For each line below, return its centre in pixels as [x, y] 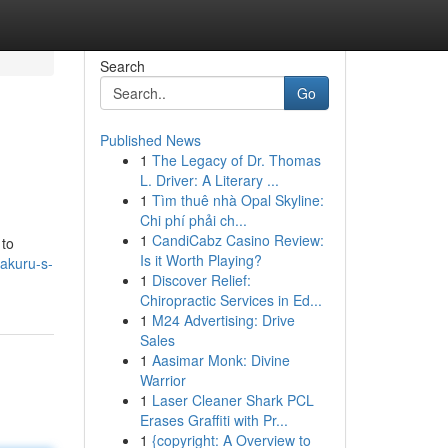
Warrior [162, 380]
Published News [150, 140]
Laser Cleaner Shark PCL [232, 400]
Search [122, 66]
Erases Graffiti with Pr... [213, 420]
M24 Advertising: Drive [223, 320]
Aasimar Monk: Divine [220, 360]
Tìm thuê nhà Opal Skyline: [237, 200]
